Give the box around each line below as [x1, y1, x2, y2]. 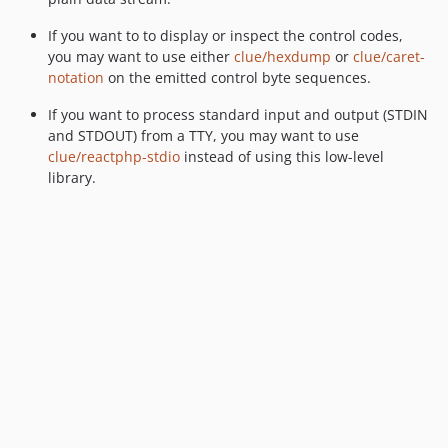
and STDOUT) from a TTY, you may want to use [48, 125, 359, 145]
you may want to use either [48, 46, 234, 66]
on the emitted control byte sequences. [104, 67, 371, 87]
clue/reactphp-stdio [48, 146, 180, 166]
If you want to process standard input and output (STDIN [48, 104, 428, 124]
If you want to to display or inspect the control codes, [48, 25, 403, 45]
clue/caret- [353, 46, 425, 66]
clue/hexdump [234, 46, 331, 66]
